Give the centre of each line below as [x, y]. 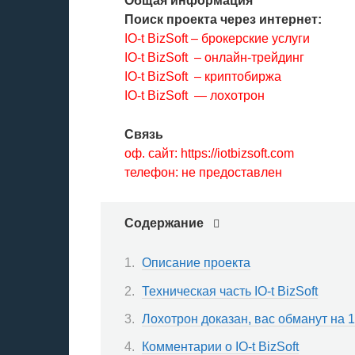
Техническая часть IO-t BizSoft [230, 291]
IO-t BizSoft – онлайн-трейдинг [214, 58]
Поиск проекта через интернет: [223, 20]
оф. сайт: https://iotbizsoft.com [209, 154]
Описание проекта [196, 263]
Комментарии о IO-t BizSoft [220, 346]
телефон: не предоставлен [203, 173]
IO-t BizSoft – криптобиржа [203, 77]
